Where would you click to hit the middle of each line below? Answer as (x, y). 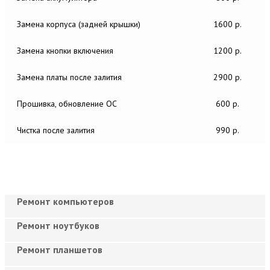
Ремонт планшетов (60, 249)
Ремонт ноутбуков (58, 225)
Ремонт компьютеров (65, 201)
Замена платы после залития (69, 77)
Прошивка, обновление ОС (67, 103)
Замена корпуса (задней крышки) (79, 24)
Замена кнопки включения (65, 50)
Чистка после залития (56, 130)
